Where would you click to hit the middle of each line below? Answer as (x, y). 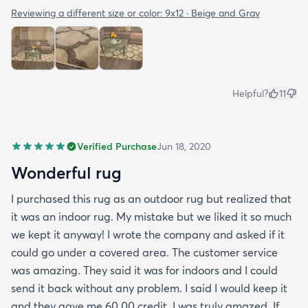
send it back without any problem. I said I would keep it (149, 288)
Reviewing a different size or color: (88, 13)
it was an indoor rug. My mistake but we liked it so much (151, 216)
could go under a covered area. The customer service (144, 252)
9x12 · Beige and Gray (212, 13)
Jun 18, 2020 (184, 146)
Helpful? (250, 93)
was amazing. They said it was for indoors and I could (144, 270)
